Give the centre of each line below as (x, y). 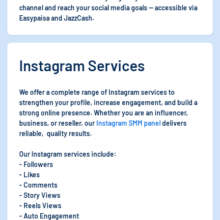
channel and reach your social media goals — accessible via (108, 8)
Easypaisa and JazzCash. (57, 18)
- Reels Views (40, 206)
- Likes (29, 175)
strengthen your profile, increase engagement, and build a (108, 102)
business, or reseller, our (58, 123)
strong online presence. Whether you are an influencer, (104, 113)
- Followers (36, 164)
